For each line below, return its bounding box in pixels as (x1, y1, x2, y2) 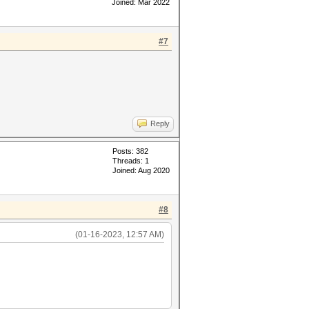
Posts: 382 (112, 147, 148, 155)
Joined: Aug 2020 (112, 166, 170, 175)
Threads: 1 (112, 157, 149, 165)
